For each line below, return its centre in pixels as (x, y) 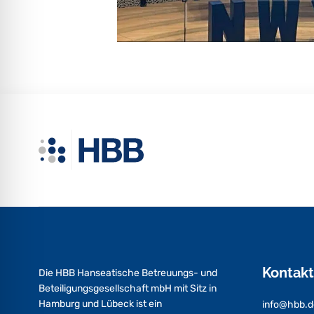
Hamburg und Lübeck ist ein (101, 303)
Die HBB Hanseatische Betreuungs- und (128, 273)
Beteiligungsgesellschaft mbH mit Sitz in (128, 288)
